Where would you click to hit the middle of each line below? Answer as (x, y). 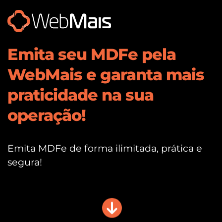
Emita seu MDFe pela (92, 55)
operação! (47, 115)
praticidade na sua (81, 95)
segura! (25, 162)
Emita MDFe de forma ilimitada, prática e (105, 148)
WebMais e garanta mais (106, 75)
